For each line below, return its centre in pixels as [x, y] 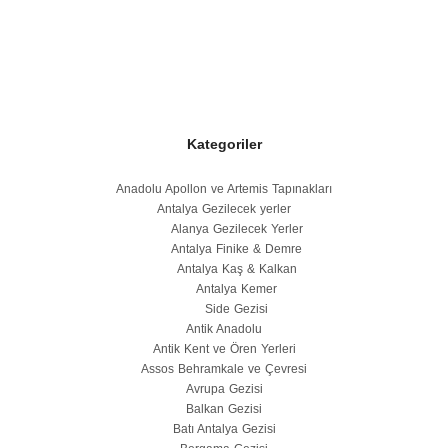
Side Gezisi [236, 308]
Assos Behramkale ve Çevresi [224, 368]
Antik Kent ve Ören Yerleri [224, 348]
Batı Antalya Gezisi [224, 428]
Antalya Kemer [236, 288]
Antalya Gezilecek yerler [224, 208]
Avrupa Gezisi [224, 388]
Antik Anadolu [224, 328]
